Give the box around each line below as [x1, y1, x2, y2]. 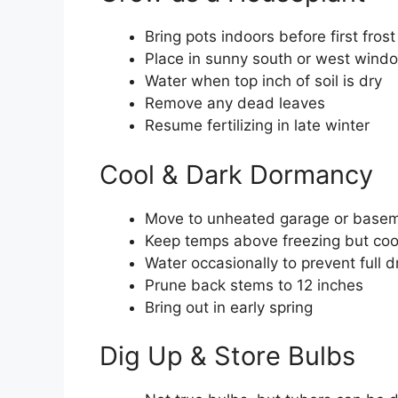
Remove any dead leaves [145, 94, 325, 113]
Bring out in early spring [145, 298, 313, 316]
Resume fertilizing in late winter [145, 116, 370, 135]
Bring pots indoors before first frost [145, 28, 395, 46]
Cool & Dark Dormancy [99, 158, 373, 190]
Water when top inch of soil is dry [145, 72, 382, 91]
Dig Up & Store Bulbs [99, 340, 355, 372]
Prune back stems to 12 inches [145, 275, 363, 294]
